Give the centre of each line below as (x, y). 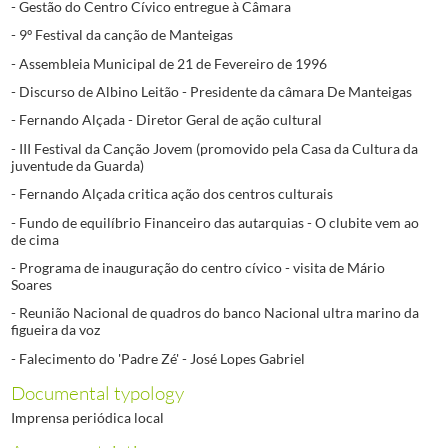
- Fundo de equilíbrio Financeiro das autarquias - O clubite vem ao (214, 222)
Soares (31, 284)
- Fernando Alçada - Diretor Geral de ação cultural (166, 120)
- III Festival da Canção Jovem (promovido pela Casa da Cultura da (214, 148)
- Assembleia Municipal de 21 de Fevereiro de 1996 (168, 63)
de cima (34, 239)
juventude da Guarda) (77, 165)
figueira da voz (55, 330)
